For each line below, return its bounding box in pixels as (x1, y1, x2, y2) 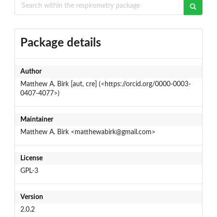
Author (20, 68, 42, 75)
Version (20, 193, 43, 201)
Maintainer (20, 116, 53, 123)
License (20, 155, 43, 162)
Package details (20, 37, 101, 49)
